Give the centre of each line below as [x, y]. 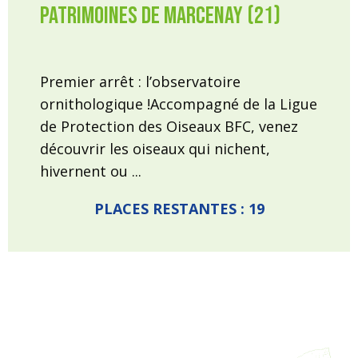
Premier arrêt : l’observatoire [140, 82]
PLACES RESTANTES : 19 [179, 209]
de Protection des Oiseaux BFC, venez [169, 126]
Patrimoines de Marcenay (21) [160, 16]
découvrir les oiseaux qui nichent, [155, 149]
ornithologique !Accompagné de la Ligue [179, 104]
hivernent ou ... [91, 171]
